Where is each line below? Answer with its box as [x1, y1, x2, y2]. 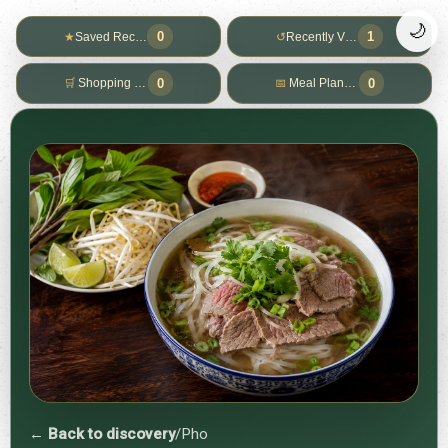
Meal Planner [289, 77, 363, 90]
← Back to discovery [29, 425, 175, 444]
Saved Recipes [75, 30, 159, 43]
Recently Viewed [286, 30, 379, 43]
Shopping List [77, 77, 153, 90]
